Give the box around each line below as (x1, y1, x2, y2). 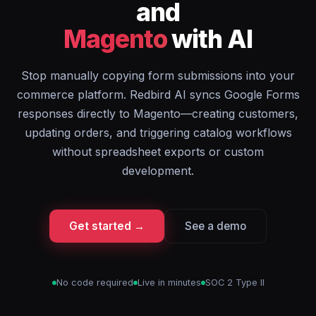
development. (122, 164, 194, 178)
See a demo (185, 219, 246, 233)
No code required (56, 277, 133, 288)
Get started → (69, 219, 145, 233)
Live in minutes (137, 277, 201, 288)
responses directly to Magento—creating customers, (18, 107, 298, 121)
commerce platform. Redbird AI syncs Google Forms (16, 87, 300, 102)
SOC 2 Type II (205, 277, 265, 288)
